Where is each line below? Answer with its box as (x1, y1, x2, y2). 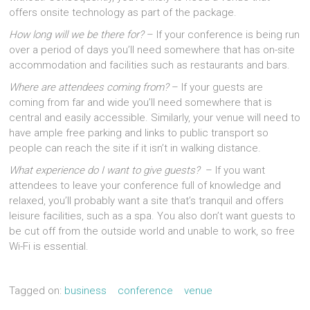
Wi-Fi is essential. (9, 240, 89, 253)
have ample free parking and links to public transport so (9, 127, 269, 140)
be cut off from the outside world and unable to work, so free (9, 225, 295, 238)
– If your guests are (169, 81, 264, 94)
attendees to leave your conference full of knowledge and (9, 179, 282, 192)
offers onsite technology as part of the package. (9, 6, 237, 19)
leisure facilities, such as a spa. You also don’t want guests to (9, 210, 296, 223)
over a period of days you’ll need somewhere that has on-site (9, 44, 295, 57)
